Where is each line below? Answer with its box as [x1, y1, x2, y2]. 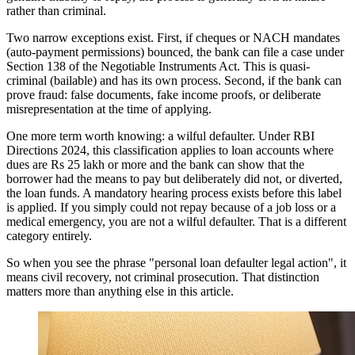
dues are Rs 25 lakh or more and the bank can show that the [6, 158, 304, 172]
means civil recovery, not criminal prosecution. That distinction [6, 270, 319, 284]
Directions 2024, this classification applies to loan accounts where [6, 143, 334, 158]
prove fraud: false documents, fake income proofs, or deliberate [6, 88, 321, 102]
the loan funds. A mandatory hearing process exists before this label [6, 186, 342, 200]
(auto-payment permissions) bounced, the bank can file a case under [6, 45, 344, 59]
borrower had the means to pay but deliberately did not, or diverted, [6, 172, 342, 186]
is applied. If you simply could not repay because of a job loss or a [6, 200, 336, 215]
